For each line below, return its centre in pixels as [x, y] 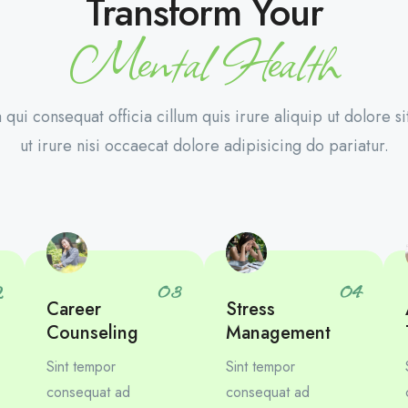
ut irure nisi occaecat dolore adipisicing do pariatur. [204, 146]
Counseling [93, 333]
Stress [251, 309]
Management [279, 333]
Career [74, 309]
